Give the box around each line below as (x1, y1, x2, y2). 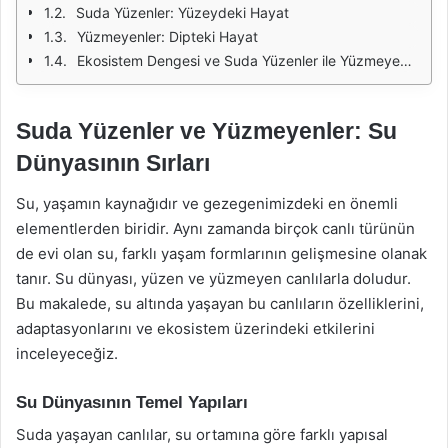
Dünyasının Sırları (16, 150, 210, 176)
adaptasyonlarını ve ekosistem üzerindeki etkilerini (16, 318, 375, 338)
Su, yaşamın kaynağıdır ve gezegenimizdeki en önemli (16, 193, 398, 213)
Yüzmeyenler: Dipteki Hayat (77, 28, 258, 45)
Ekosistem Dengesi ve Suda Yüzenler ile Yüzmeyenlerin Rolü (77, 52, 400, 69)
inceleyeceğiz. (16, 343, 118, 363)
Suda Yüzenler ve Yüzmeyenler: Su (16, 118, 397, 144)
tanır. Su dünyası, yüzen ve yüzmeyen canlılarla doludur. (16, 268, 411, 288)
